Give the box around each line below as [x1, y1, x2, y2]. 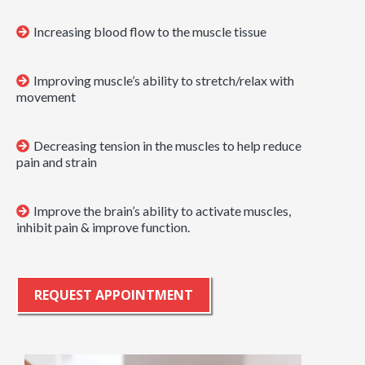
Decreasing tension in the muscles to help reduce [33, 138, 301, 153]
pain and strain [16, 154, 97, 169]
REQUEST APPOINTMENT [34, 286, 193, 304]
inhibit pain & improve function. [16, 219, 190, 235]
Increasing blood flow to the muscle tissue [33, 24, 266, 39]
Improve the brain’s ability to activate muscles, [33, 203, 291, 218]
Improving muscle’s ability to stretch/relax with [33, 73, 294, 88]
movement [16, 89, 76, 104]
